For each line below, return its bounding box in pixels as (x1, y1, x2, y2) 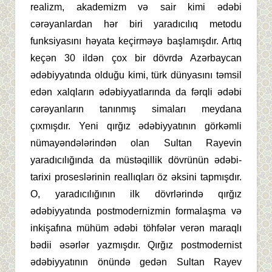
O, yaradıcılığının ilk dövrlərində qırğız (30, 189, 242, 200)
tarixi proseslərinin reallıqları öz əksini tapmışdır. (30, 172, 242, 183)
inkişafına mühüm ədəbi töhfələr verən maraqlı (30, 223, 242, 234)
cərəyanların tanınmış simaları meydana (30, 104, 242, 115)
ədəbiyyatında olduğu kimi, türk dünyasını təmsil (30, 70, 242, 81)
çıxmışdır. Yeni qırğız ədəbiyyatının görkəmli (30, 121, 242, 132)
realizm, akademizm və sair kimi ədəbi (30, 2, 242, 13)
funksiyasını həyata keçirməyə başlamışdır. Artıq (30, 36, 242, 47)
